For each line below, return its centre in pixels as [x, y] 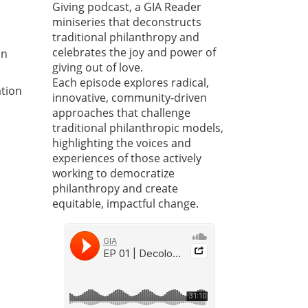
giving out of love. [98, 68]
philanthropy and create [115, 189]
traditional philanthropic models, [138, 128]
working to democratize [113, 174]
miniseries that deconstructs [127, 22]
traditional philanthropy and [126, 37]
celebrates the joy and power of [134, 53]
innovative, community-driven [130, 98]
